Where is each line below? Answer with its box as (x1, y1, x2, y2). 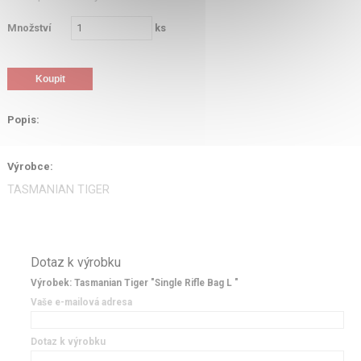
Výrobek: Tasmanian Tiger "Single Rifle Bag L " (30, 277, 239, 289)
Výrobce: (6, 160, 53, 172)
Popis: (6, 114, 39, 127)
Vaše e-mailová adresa (30, 296, 132, 308)
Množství (6, 22, 52, 35)
